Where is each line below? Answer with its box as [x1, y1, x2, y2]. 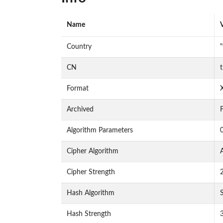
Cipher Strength [66, 169, 115, 176]
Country [66, 43, 92, 51]
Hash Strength [66, 211, 111, 218]
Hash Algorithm [66, 190, 114, 197]
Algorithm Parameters [66, 127, 133, 134]
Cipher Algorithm [66, 148, 118, 155]
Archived [66, 106, 94, 113]
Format [66, 85, 89, 93]
